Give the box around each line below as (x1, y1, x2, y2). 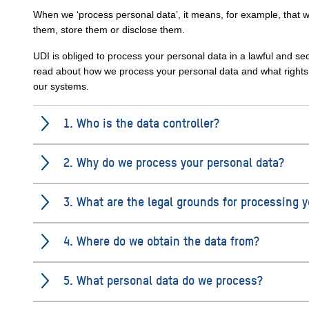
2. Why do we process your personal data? (63, 154, 284, 170)
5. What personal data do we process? (63, 272, 263, 288)
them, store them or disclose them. (33, 24, 185, 35)
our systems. (33, 81, 89, 92)
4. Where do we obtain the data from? (63, 232, 259, 248)
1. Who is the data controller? (63, 114, 219, 130)
